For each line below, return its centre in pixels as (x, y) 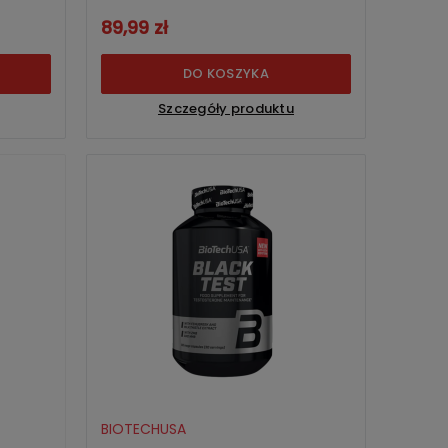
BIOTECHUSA (143, 429)
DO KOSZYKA (226, 74)
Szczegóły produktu (226, 109)
